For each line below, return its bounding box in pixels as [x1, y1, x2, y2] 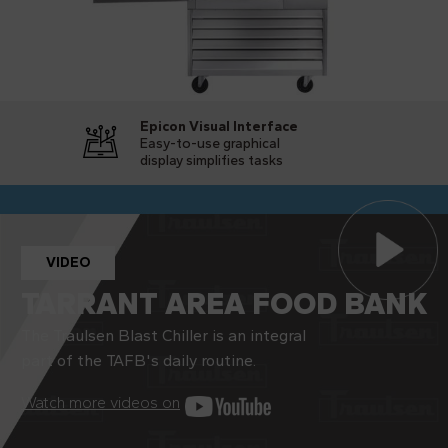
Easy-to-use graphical [140, 135, 280, 153]
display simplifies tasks [140, 152, 283, 170]
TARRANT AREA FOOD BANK [21, 285, 427, 323]
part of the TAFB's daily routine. [21, 351, 256, 371]
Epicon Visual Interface [140, 118, 298, 136]
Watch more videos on [21, 393, 180, 413]
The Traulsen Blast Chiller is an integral [21, 326, 306, 346]
